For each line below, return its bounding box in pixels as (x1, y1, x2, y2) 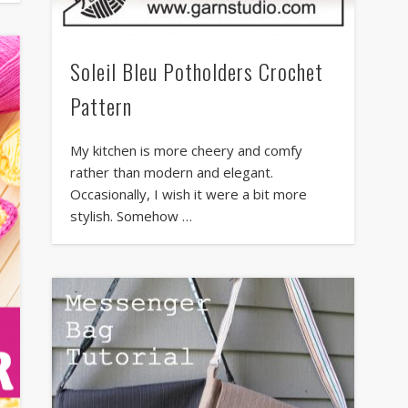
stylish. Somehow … (69, 206, 192, 225)
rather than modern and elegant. (69, 162, 273, 181)
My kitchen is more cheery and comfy (69, 140, 302, 159)
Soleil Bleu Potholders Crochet (69, 54, 323, 87)
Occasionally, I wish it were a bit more (69, 184, 307, 203)
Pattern (69, 88, 132, 122)
